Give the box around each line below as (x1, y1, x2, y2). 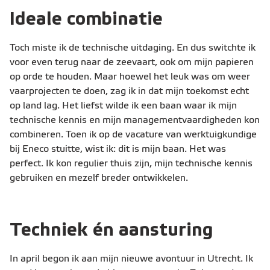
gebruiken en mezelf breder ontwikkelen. (10, 173, 188, 183)
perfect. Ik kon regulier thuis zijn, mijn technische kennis (10, 159, 253, 169)
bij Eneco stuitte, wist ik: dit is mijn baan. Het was (10, 144, 226, 154)
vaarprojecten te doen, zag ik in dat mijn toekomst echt (10, 86, 249, 96)
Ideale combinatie (10, 11, 163, 28)
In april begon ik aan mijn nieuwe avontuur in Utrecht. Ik (10, 254, 253, 264)
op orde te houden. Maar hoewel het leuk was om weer (10, 72, 250, 82)
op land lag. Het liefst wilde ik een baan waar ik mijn (10, 101, 237, 111)
